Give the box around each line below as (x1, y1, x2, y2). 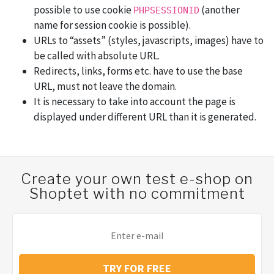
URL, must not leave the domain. (34, 80, 177, 94)
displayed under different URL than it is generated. (34, 110, 256, 124)
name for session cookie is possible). (34, 18, 191, 32)
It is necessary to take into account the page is (34, 95, 235, 109)
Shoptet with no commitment (29, 185, 245, 203)
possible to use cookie (34, 3, 133, 17)
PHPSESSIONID (133, 5, 199, 17)
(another (199, 3, 240, 17)
